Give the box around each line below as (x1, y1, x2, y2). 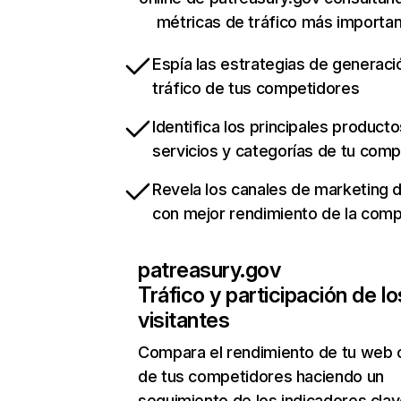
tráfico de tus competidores (152, 79, 360, 98)
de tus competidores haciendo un (138, 367, 384, 386)
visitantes (138, 307, 230, 333)
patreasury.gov (138, 257, 281, 283)
